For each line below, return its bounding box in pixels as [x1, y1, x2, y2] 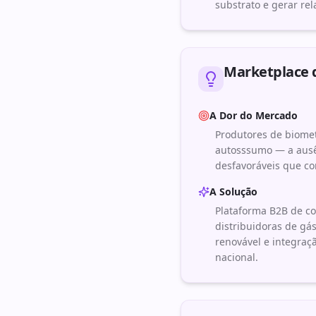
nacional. [215, 250, 258, 264]
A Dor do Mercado [209, 109, 298, 122]
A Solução [209, 185, 257, 198]
